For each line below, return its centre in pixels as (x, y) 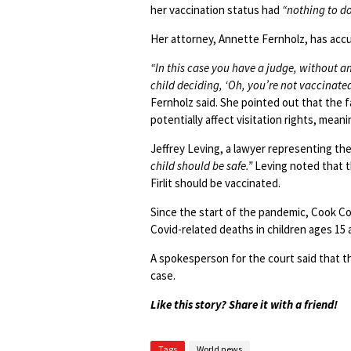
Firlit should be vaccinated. (217, 183)
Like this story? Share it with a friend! (244, 304)
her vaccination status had (216, 10)
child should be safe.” (201, 166)
